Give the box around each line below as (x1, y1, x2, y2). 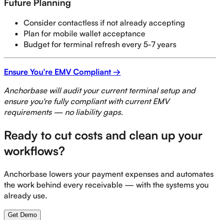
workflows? (4, 143, 65, 159)
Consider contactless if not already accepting (24, 18, 185, 28)
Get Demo (8, 211, 37, 219)
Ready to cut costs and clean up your (4, 128, 202, 143)
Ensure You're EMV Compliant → (4, 67, 121, 77)
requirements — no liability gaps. (4, 107, 123, 117)
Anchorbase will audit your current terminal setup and (4, 85, 195, 96)
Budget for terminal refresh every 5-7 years (24, 39, 176, 50)
